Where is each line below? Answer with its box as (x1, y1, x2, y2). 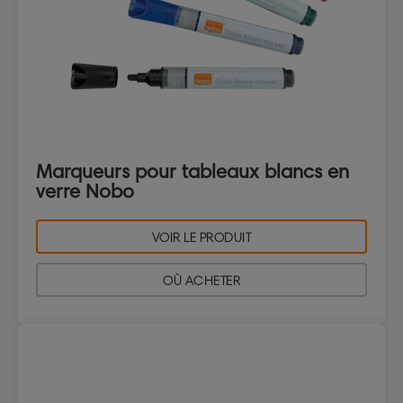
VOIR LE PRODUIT (151, 230, 252, 246)
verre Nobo (36, 179, 134, 204)
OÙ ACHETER (163, 273, 240, 290)
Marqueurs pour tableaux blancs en (36, 159, 349, 184)
